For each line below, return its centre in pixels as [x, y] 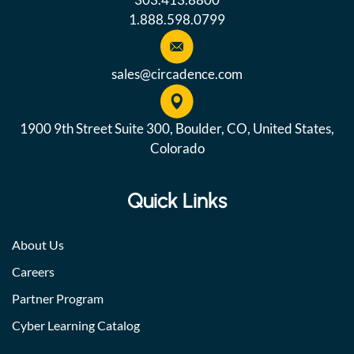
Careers [33, 272]
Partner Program [58, 299]
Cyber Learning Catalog [76, 326]
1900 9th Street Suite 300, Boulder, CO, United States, [177, 129]
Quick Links [177, 201]
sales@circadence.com [177, 74]
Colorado [177, 149]
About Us [38, 245]
